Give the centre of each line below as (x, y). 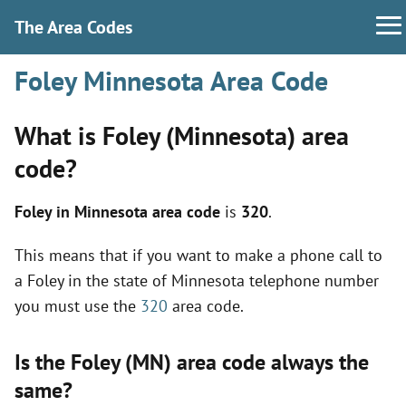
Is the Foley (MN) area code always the (192, 362)
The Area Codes (73, 27)
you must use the (77, 306)
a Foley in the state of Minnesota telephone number (197, 280)
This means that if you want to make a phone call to (198, 255)
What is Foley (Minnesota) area (182, 135)
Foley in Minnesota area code (117, 212)
